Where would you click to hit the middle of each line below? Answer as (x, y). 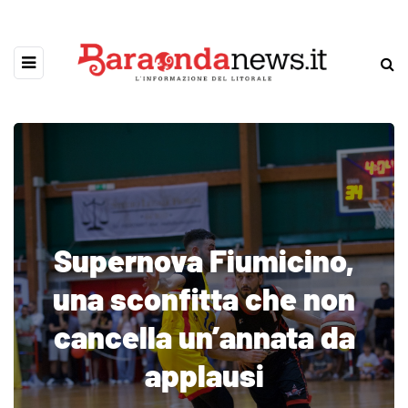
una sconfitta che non (204, 298)
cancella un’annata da (204, 337)
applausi (204, 375)
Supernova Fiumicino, (204, 260)
